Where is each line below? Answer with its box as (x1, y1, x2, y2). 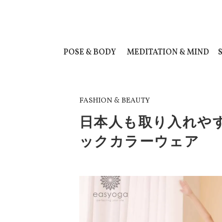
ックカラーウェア (79, 134, 200, 149)
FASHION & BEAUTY (79, 96, 150, 106)
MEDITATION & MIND (127, 47, 210, 58)
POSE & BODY (63, 47, 116, 58)
